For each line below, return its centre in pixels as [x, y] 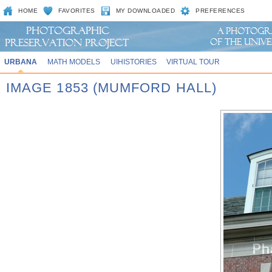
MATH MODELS [73, 62]
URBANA [20, 62]
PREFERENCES [220, 11]
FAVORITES [77, 11]
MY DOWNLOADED [145, 11]
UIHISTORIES [133, 62]
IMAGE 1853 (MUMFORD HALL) [111, 88]
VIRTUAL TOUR [193, 62]
